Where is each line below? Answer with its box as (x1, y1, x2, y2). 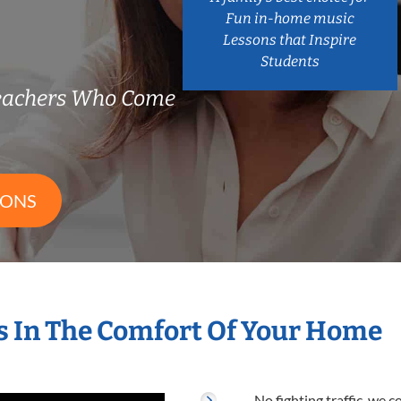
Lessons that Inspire (223, 30, 357, 48)
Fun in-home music (225, 9, 354, 27)
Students (260, 52, 320, 70)
